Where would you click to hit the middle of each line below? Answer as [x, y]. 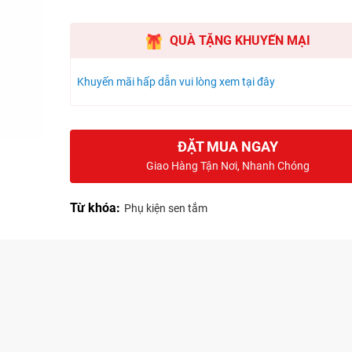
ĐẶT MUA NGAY [228, 147]
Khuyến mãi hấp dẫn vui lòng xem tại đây [176, 82]
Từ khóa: [95, 208]
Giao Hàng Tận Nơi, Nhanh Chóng [228, 166]
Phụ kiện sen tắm [166, 209]
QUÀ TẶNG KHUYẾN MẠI [240, 41]
